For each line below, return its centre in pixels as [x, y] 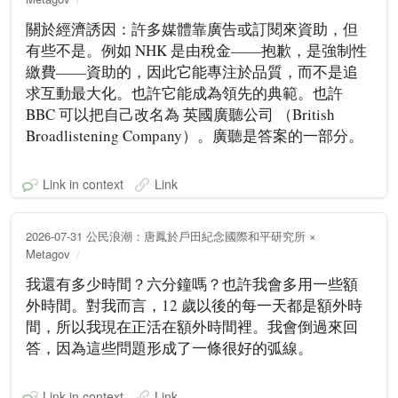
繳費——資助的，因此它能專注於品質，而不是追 [192, 71]
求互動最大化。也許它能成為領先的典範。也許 [184, 92]
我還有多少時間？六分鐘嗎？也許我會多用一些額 [192, 283]
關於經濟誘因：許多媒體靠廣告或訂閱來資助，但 [192, 28]
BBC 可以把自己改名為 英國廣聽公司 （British [180, 114]
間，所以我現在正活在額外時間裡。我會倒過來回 [192, 326]
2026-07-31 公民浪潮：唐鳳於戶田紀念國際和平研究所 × [171, 235]
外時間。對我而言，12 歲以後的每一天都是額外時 [194, 305]
